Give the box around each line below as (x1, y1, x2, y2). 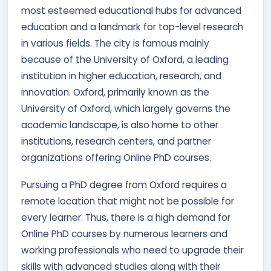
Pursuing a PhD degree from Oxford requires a (21, 178, 227, 191)
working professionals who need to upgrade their (21, 244, 244, 256)
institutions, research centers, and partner (21, 135, 211, 148)
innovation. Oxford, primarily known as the (21, 86, 209, 99)
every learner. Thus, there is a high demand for (21, 211, 230, 224)
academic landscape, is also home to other (21, 119, 218, 131)
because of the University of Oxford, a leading (21, 53, 229, 66)
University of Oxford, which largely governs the (21, 102, 230, 115)
